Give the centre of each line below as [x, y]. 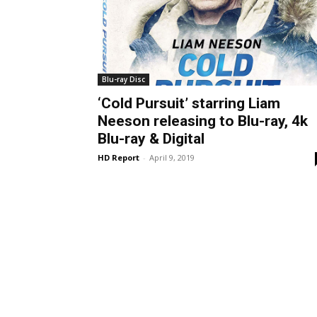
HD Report [119, 157]
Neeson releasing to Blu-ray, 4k [203, 121]
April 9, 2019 [172, 157]
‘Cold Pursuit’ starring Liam [189, 103]
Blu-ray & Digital [151, 138]
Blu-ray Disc [123, 79]
